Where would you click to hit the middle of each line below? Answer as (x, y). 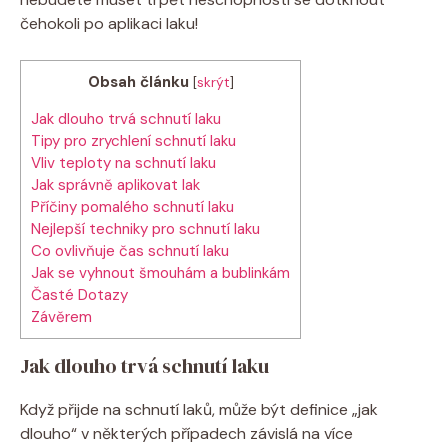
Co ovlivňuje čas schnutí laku (130, 250)
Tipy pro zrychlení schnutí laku (133, 140)
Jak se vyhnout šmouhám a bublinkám (160, 272)
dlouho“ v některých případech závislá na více (186, 433)
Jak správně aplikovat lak (115, 184)
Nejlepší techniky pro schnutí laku (145, 228)
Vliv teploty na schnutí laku (123, 162)
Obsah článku (138, 81)
